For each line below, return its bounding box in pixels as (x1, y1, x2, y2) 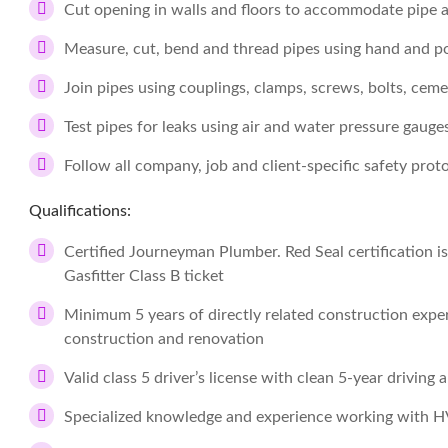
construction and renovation (64, 331, 264, 347)
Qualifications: (29, 203, 131, 219)
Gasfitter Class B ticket (64, 268, 224, 284)
